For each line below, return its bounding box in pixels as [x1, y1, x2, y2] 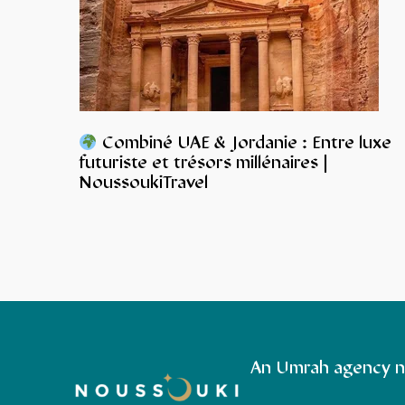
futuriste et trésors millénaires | [79, 155, 328, 174]
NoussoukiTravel [79, 175, 208, 193]
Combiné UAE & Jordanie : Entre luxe [97, 136, 391, 154]
